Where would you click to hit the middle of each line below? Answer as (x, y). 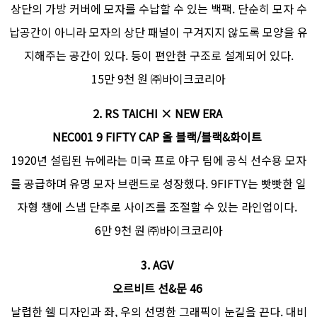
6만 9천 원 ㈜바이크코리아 (158, 230)
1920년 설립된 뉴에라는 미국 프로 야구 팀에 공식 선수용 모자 (158, 160)
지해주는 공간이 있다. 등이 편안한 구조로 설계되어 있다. (158, 55)
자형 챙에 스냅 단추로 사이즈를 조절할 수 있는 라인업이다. (158, 206)
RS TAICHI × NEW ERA (165, 113)
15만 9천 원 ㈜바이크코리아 (158, 78)
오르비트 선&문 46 (158, 288)
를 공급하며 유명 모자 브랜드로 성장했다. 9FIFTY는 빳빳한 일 (158, 183)
